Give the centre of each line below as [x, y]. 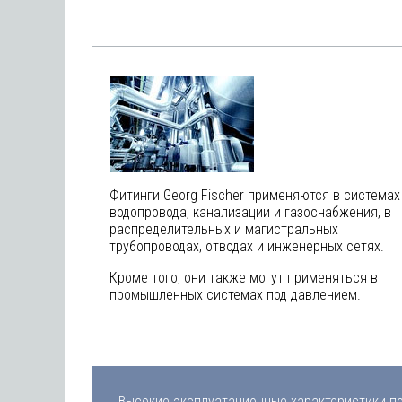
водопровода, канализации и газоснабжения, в [250, 212]
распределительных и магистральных [224, 229]
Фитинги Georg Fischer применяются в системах [255, 195]
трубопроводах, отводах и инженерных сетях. [247, 246]
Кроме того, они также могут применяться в [244, 278]
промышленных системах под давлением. [235, 295]
